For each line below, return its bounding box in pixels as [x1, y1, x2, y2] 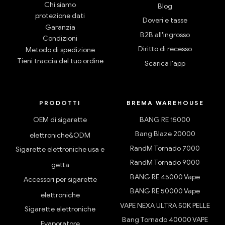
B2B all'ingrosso [140, 30, 190, 39]
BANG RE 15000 [140, 115, 190, 124]
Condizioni [43, 34, 77, 43]
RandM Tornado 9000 [130, 158, 200, 167]
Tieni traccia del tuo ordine [17, 57, 103, 66]
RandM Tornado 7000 [130, 144, 200, 153]
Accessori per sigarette [23, 175, 97, 184]
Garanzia [45, 23, 75, 32]
